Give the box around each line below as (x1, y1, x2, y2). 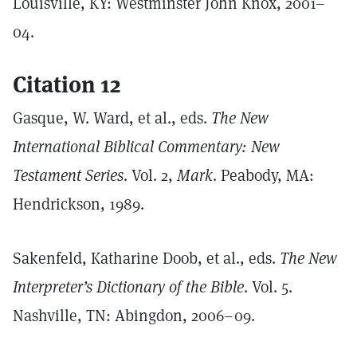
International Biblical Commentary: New (13, 136, 280, 157)
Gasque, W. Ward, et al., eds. (13, 108, 211, 128)
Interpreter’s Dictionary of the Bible (13, 277, 244, 297)
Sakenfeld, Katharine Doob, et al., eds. (13, 248, 280, 269)
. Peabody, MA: (213, 165, 314, 186)
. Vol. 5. (244, 277, 292, 297)
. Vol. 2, (124, 165, 177, 186)
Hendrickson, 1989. (13, 194, 144, 214)
